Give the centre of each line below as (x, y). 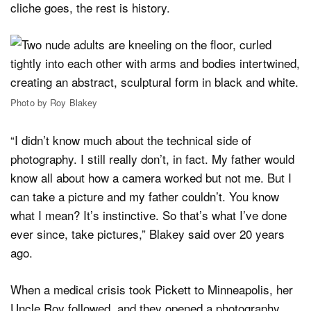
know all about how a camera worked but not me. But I (151, 178)
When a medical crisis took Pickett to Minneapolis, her (152, 289)
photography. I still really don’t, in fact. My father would (152, 159)
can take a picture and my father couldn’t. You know (145, 196)
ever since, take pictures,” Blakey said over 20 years (148, 234)
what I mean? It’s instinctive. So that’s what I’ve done (149, 215)
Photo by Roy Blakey (54, 103)
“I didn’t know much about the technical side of (131, 140)
